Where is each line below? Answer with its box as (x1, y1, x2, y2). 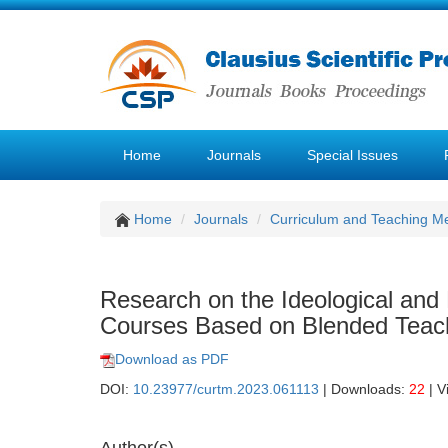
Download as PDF (115, 351, 229, 367)
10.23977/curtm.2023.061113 (133, 381, 319, 397)
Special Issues (307, 147, 398, 163)
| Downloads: (319, 381, 409, 397)
